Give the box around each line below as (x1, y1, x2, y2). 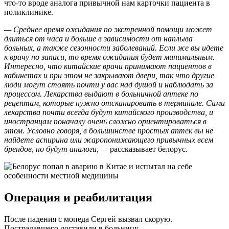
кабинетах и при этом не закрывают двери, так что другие (4, 71, 214, 80)
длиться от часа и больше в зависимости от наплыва (4, 34, 193, 43)
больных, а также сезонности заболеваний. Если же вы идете (4, 43, 223, 53)
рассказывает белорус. (108, 145, 188, 154)
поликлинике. (4, 8, 53, 17)
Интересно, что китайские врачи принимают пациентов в (4, 62, 212, 71)
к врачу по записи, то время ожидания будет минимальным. (4, 53, 215, 62)
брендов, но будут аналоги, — (4, 145, 108, 154)
